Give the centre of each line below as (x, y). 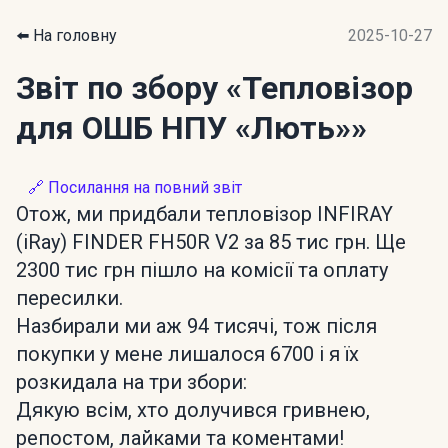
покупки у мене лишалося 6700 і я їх (187, 354)
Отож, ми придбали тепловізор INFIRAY (204, 214)
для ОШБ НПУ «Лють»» (191, 128)
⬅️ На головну (66, 35)
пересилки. (69, 298)
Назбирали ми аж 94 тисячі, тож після (196, 326)
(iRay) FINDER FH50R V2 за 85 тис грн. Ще (211, 242)
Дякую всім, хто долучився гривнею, (193, 410)
